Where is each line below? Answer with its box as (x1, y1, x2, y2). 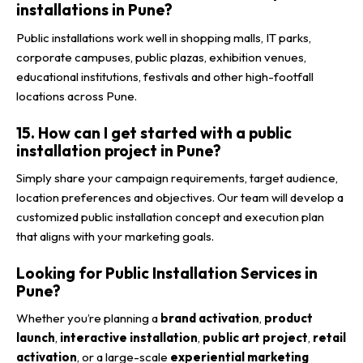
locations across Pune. (16, 88, 137, 104)
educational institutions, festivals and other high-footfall (16, 68, 314, 84)
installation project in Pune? (16, 140, 221, 160)
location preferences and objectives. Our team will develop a (16, 189, 344, 205)
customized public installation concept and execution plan (16, 208, 324, 224)
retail (313, 330, 346, 346)
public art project (203, 330, 308, 346)
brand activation (160, 310, 259, 327)
